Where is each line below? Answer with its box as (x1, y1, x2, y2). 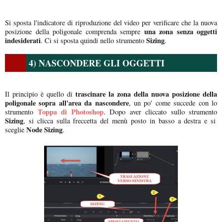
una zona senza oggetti (144, 26, 217, 37)
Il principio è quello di (5, 89, 75, 99)
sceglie (5, 124, 26, 134)
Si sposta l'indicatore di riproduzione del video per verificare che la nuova (5, 17, 217, 27)
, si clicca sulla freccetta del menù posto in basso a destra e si (23, 115, 216, 125)
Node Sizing (26, 124, 62, 135)
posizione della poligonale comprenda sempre (5, 26, 144, 36)
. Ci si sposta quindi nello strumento (41, 35, 144, 45)
